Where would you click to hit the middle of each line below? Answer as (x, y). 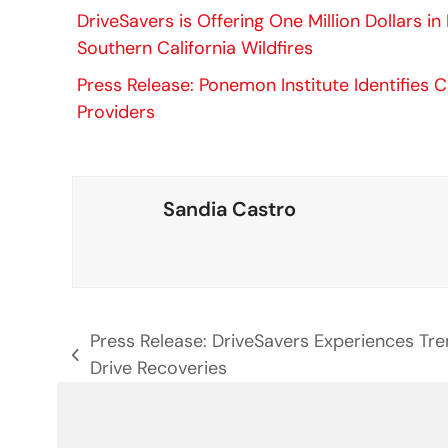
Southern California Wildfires (195, 47)
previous (106, 366)
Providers (116, 111)
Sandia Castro (229, 208)
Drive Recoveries (159, 367)
